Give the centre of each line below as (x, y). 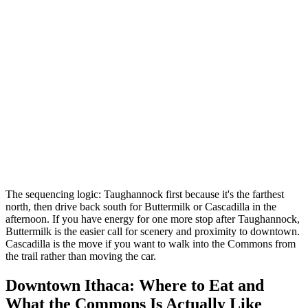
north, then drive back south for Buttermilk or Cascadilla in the (141, 207)
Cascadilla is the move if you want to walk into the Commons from (151, 244)
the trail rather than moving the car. (81, 256)
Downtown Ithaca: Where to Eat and (135, 286)
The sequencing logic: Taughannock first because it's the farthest (145, 195)
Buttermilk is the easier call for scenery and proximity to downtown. (153, 232)
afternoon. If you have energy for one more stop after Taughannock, (153, 219)
